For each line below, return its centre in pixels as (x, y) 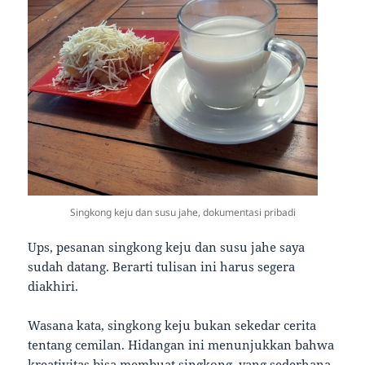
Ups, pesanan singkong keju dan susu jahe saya (167, 247)
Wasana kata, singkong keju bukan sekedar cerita (172, 325)
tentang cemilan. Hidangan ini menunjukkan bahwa (181, 345)
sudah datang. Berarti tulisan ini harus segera (162, 267)
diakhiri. (53, 286)
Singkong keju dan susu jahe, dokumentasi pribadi (182, 213)
